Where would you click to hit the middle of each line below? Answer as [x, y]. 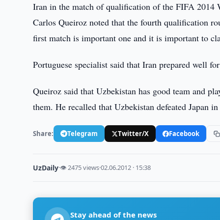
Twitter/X [134, 133]
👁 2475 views [80, 167]
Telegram [83, 133]
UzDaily [46, 168]
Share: [43, 133]
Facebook [184, 133]
